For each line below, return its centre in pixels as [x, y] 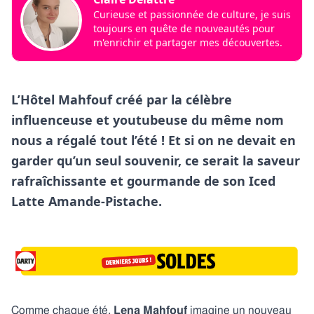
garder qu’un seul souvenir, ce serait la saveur [156, 161]
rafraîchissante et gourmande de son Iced [143, 181]
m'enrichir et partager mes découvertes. [188, 42]
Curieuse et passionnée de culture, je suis [192, 14]
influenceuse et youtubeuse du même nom [148, 120]
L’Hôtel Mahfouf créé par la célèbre [122, 100]
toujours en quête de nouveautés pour [184, 28]
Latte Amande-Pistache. [88, 201]
